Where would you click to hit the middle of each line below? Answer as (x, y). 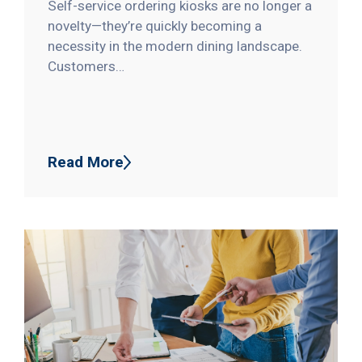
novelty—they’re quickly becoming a (155, 26)
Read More (86, 162)
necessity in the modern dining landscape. (175, 46)
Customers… (86, 67)
